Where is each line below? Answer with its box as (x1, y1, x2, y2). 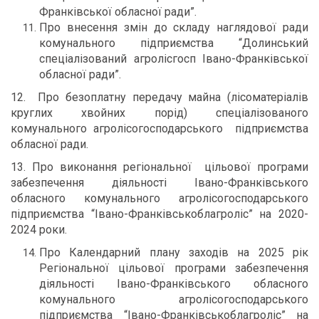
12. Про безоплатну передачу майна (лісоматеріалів (11, 90, 308, 104)
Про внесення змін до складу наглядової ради (39, 21, 308, 34)
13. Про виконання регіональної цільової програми (11, 160, 308, 174)
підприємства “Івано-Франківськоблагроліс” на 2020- (11, 207, 308, 221)
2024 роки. (11, 223, 67, 236)
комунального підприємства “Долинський (39, 36, 308, 50)
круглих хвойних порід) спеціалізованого (11, 106, 308, 120)
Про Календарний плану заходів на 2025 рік (39, 246, 308, 259)
